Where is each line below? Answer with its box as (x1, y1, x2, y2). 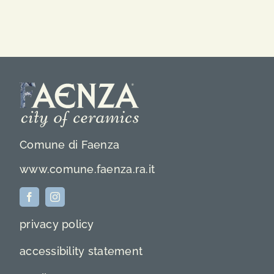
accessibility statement (19, 245, 143, 258)
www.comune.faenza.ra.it (19, 163, 155, 176)
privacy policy (19, 218, 94, 231)
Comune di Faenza (19, 138, 120, 152)
